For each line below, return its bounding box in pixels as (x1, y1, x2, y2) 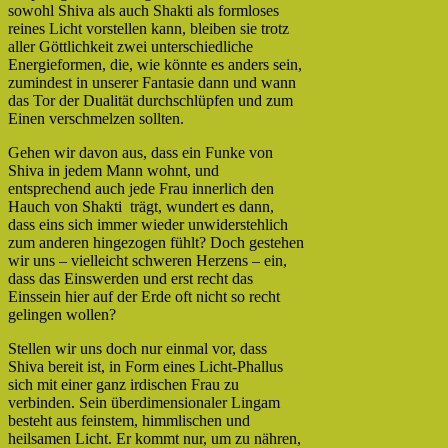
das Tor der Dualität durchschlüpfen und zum (8, 91, 293, 109)
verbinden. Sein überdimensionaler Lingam (8, 393, 280, 411)
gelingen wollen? (8, 305, 116, 323)
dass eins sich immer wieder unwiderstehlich (8, 215, 288, 233)
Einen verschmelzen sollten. (8, 109, 184, 127)
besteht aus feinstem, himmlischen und (8, 411, 250, 429)
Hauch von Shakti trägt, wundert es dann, (8, 197, 274, 215)
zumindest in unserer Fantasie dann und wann (8, 73, 296, 91)
